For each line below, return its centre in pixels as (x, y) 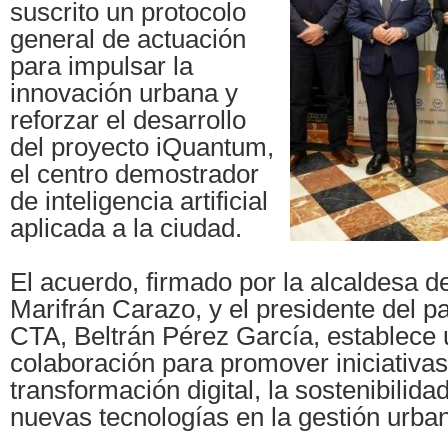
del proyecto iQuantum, (142, 147)
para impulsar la (101, 66)
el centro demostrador (134, 174)
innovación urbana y (124, 93)
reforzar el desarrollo (128, 120)
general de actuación (128, 39)
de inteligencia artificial (139, 201)
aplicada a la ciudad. (126, 228)
